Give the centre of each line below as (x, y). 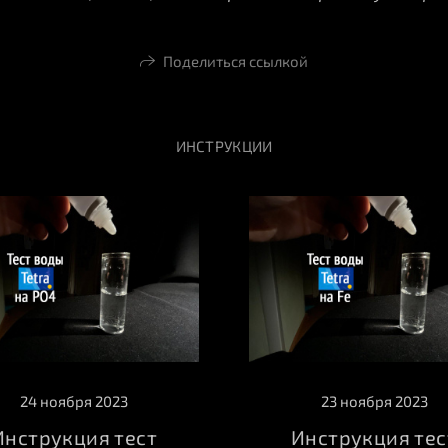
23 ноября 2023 (374, 401)
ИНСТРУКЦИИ (224, 145)
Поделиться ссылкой (235, 60)
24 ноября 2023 (74, 401)
